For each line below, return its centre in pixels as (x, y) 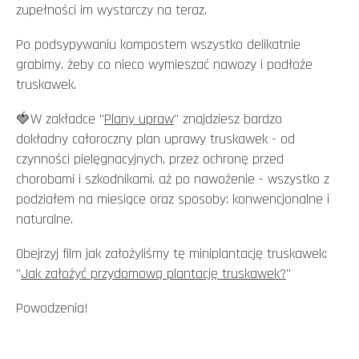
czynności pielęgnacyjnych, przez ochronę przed (150, 159)
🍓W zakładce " (60, 119)
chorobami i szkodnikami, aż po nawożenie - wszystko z (173, 179)
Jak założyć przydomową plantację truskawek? (153, 273)
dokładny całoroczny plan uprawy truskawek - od (155, 139)
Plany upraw (139, 119)
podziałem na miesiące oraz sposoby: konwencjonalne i (173, 199)
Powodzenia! (52, 308)
